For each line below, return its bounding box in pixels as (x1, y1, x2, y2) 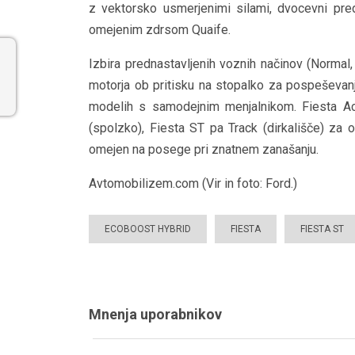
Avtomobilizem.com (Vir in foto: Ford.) (89, 176, 297, 191)
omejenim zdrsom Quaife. (89, 22, 231, 37)
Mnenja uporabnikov (89, 306, 222, 323)
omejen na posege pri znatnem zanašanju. (89, 142, 319, 157)
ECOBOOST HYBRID (105, 223, 191, 235)
